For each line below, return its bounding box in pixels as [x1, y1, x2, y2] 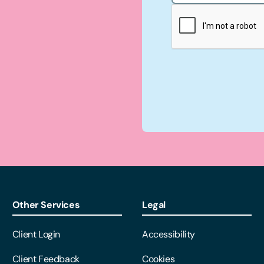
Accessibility [141, 228, 195, 241]
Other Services [12, 199, 80, 212]
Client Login [12, 228, 61, 241]
